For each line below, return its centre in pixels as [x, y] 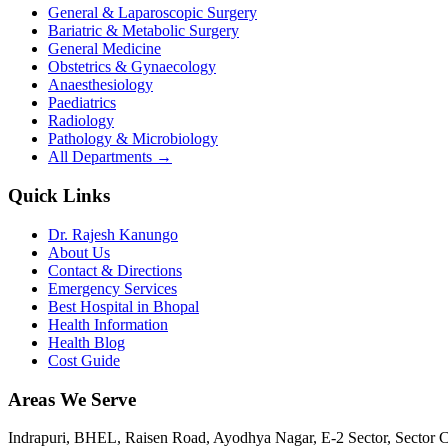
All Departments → [110, 157]
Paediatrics [82, 103]
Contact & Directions [115, 270]
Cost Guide [84, 360]
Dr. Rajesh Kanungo [113, 234]
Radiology [81, 121]
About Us [79, 252]
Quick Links [59, 196]
